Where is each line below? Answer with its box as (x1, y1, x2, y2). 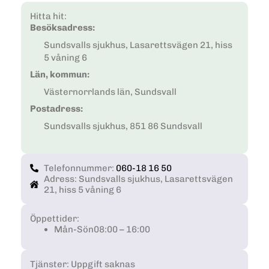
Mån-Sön (54, 223, 94, 235)
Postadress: (30, 103, 83, 115)
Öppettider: (30, 213, 79, 224)
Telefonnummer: (43, 162, 116, 174)
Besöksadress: (30, 22, 95, 34)
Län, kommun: (30, 69, 89, 80)
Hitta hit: (30, 11, 67, 22)
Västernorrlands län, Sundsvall (43, 86, 177, 97)
